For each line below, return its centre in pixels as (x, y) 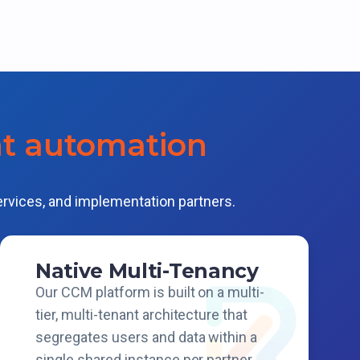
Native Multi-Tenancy (147, 271)
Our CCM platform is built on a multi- (150, 292)
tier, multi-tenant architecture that (142, 315)
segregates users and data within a (147, 337)
